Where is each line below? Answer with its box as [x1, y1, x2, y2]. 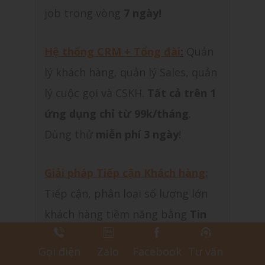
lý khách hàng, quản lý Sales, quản [44, 65, 217, 80]
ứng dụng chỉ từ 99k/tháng [44, 106, 189, 121]
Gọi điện [38, 244, 80, 258]
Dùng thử [44, 127, 96, 142]
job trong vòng [44, 6, 124, 21]
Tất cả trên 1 [147, 86, 216, 101]
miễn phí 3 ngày [96, 127, 179, 142]
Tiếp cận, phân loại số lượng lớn [44, 186, 208, 201]
